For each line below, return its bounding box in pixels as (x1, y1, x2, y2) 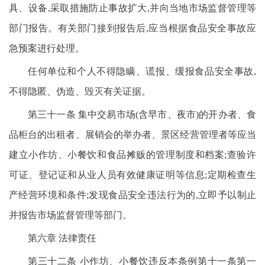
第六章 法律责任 (28, 233, 96, 243)
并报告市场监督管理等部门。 (9, 210, 132, 220)
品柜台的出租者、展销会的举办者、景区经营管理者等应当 (9, 130, 256, 140)
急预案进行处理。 (9, 43, 85, 53)
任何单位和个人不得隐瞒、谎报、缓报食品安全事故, (28, 66, 256, 76)
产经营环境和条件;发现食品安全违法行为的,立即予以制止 (9, 190, 256, 200)
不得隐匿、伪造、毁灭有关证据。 (9, 86, 151, 96)
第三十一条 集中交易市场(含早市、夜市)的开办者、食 (28, 109, 256, 119)
